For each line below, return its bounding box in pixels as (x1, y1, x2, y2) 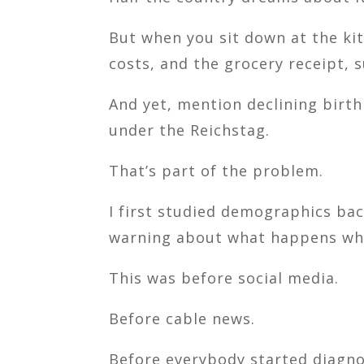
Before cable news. (109, 308, 256, 328)
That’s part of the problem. (109, 160, 324, 180)
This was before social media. (109, 267, 340, 288)
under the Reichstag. (109, 119, 271, 140)
